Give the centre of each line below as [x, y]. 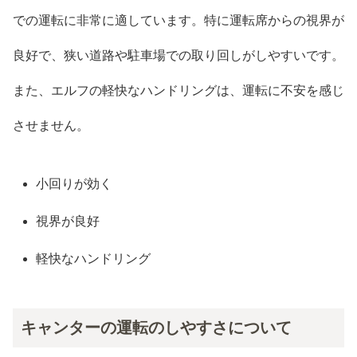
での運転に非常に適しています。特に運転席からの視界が [178, 20]
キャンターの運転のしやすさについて [156, 327]
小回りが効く [75, 183]
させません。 [51, 125]
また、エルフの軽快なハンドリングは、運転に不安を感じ [178, 90]
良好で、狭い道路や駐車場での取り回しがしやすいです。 [178, 55]
